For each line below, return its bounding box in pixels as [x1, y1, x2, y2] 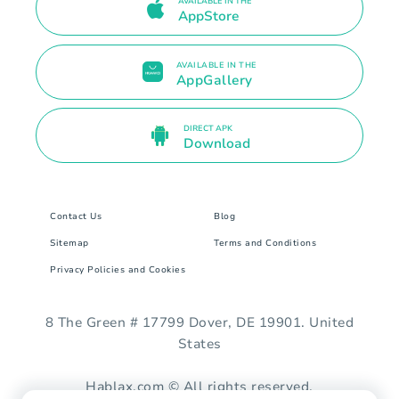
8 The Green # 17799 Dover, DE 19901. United [45, 313, 354, 332]
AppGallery [175, 70, 253, 89]
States [177, 335, 222, 354]
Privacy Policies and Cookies [50, 264, 185, 277]
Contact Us [50, 210, 102, 224]
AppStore [178, 7, 239, 26]
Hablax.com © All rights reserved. [85, 378, 313, 396]
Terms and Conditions [214, 237, 316, 250]
